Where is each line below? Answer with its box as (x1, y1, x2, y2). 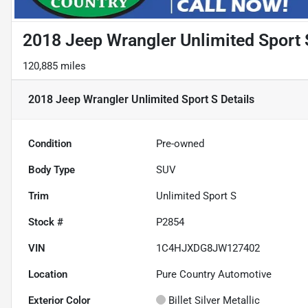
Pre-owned (156, 137, 205, 151)
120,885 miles (23, 60, 86, 73)
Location (28, 268, 67, 281)
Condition (28, 137, 71, 151)
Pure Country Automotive (156, 268, 272, 281)
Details (218, 93, 254, 107)
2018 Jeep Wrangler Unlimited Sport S (28, 93, 218, 107)
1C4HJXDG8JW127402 (156, 242, 261, 255)
